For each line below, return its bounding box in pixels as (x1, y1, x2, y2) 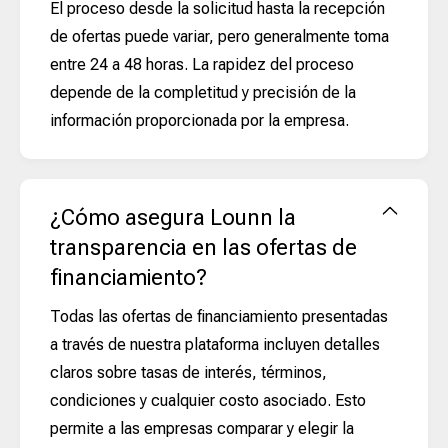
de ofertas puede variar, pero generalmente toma (50, 26, 389, 46)
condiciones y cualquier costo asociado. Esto (50, 390, 366, 410)
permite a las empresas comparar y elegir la (50, 418, 354, 438)
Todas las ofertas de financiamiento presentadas (50, 306, 388, 326)
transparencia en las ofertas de (50, 234, 357, 260)
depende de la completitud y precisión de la (50, 82, 356, 102)
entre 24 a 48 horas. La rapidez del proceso (50, 54, 354, 74)
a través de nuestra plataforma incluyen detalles (50, 334, 380, 354)
